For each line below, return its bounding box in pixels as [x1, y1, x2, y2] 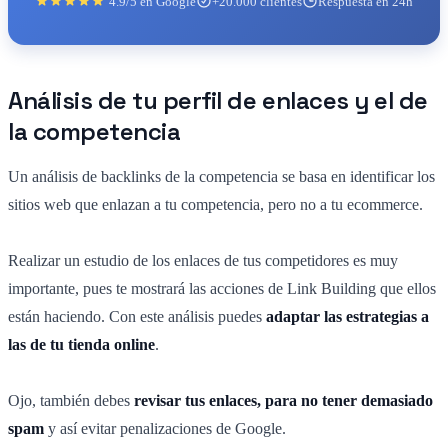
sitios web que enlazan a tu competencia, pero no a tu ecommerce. [8, 195, 423, 213]
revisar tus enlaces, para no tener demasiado [134, 391, 433, 409]
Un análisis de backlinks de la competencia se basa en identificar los [8, 167, 435, 185]
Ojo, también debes [8, 391, 134, 409]
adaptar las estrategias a [266, 307, 429, 325]
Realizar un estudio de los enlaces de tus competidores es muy [8, 251, 398, 269]
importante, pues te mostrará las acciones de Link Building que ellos [8, 279, 436, 297]
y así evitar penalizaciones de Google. [44, 419, 286, 437]
